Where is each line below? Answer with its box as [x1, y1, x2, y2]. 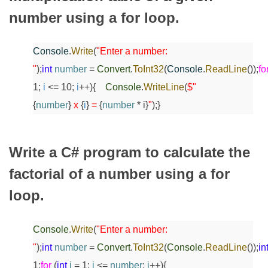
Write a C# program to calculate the [9, 144, 250, 161]
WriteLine [144, 82, 184, 93]
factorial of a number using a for [9, 166, 230, 182]
